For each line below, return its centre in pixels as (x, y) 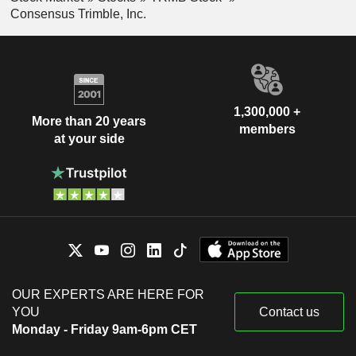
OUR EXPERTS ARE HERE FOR (108, 294)
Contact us (289, 311)
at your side (89, 139)
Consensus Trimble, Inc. (78, 14)
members (267, 129)
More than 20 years (89, 122)
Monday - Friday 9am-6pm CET (104, 329)
